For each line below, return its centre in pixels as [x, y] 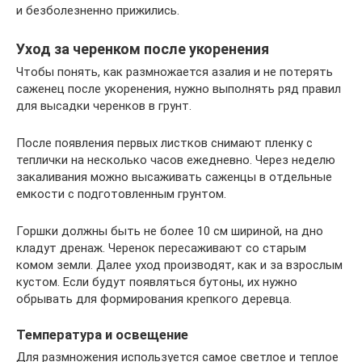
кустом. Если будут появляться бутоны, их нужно [157, 282]
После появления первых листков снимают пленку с [164, 143]
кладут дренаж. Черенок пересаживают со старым [161, 248]
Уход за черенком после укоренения [143, 48]
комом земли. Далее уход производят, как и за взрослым [179, 265]
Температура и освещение [102, 335]
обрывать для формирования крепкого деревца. [154, 299]
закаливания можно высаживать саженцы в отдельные [174, 177]
